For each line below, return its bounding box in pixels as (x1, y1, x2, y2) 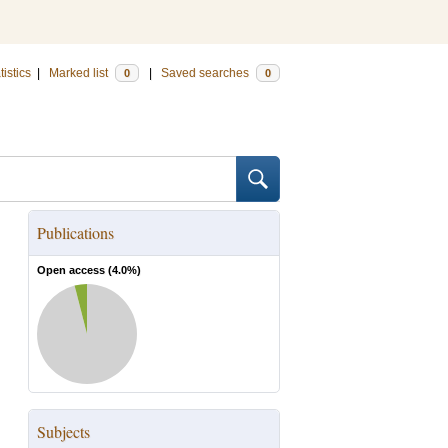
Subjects (37, 421, 90, 442)
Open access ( (37, 264, 112, 276)
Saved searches (161, 66, 252, 80)
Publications (37, 222, 114, 243)
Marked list (49, 66, 111, 80)
